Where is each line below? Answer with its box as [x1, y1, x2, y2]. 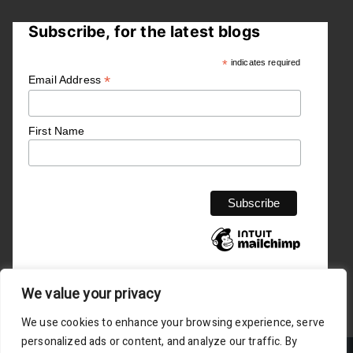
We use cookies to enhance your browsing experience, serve [21, 314, 325, 331]
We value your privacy [21, 284, 162, 305]
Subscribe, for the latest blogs [28, 21, 260, 41]
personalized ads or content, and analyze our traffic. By [21, 333, 297, 350]
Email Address [28, 72, 105, 86]
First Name [28, 124, 85, 138]
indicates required [230, 57, 301, 67]
